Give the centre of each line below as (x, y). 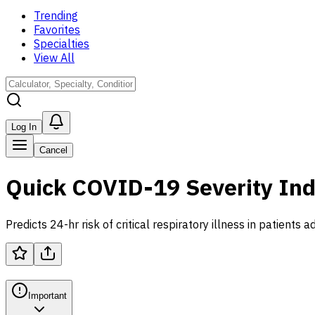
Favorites (57, 30)
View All (54, 58)
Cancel (53, 150)
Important (47, 295)
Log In (24, 127)
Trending (56, 15)
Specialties (62, 44)
